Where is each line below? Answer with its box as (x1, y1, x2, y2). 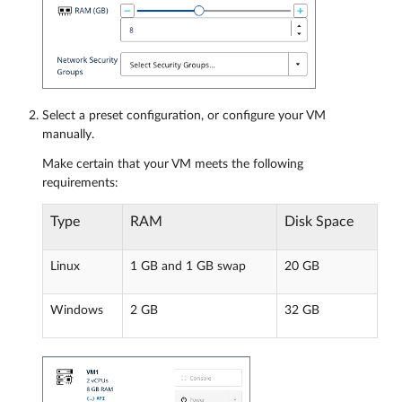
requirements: (42, 177, 118, 190)
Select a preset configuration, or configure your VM (42, 109, 326, 123)
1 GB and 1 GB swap (130, 260, 246, 274)
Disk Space (284, 214, 354, 230)
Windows (50, 304, 103, 318)
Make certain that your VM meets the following (42, 158, 303, 171)
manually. (42, 128, 94, 142)
